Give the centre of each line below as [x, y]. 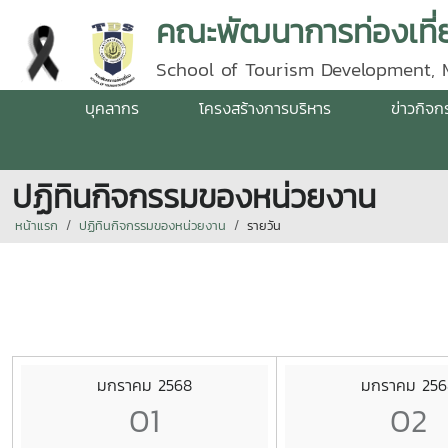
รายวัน [264, 225]
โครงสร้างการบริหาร [265, 108]
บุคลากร [112, 108]
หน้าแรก [36, 225]
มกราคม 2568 [144, 384]
